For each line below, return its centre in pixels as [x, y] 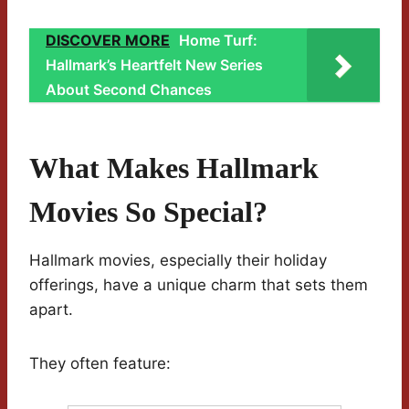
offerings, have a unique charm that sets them [199, 285]
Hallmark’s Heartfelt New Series [154, 65]
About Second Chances [129, 90]
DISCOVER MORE [108, 41]
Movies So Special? [148, 212]
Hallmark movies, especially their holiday [178, 261]
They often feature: [100, 364]
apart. [51, 310]
